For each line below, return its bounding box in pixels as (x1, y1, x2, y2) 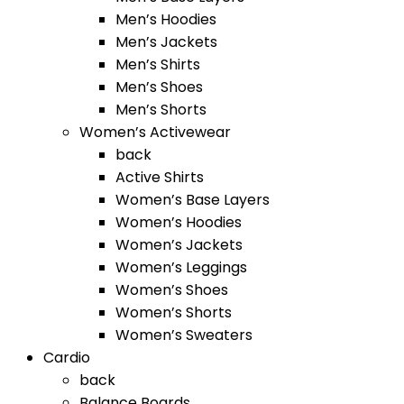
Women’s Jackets (115, 234, 243, 255)
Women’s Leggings (115, 257, 247, 278)
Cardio (43, 347, 90, 368)
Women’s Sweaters (115, 325, 252, 345)
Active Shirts (115, 167, 204, 188)
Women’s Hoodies (115, 212, 242, 233)
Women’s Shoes (115, 280, 228, 300)
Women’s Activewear (79, 122, 231, 142)
